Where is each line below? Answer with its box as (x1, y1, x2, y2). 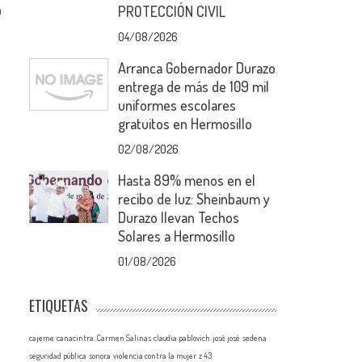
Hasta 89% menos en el (118, 171, 256, 189)
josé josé (213, 332, 241, 343)
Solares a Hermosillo (118, 227, 236, 245)
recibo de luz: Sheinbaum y (118, 190, 271, 208)
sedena (242, 332, 267, 343)
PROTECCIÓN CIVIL (118, 2, 226, 20)
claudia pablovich (154, 332, 211, 343)
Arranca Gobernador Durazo (118, 59, 276, 77)
